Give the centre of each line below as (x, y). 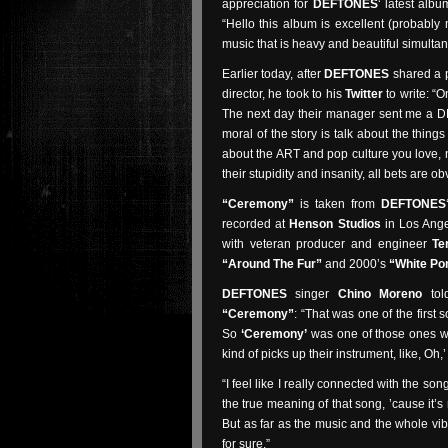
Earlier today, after (273, 74)
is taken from (337, 204)
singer (312, 294)
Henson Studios (335, 224)
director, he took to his (283, 94)
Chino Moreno (380, 294)
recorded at (256, 224)
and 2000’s (355, 264)
